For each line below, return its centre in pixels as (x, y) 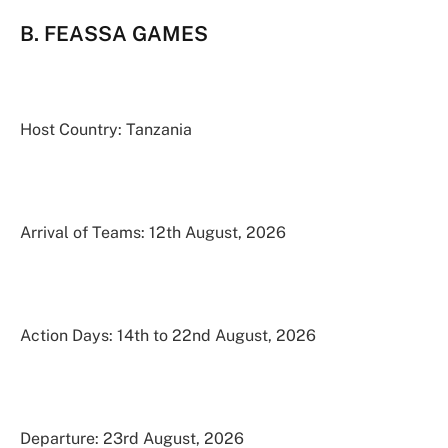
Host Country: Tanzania (106, 129)
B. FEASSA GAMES (114, 33)
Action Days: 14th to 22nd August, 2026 (168, 336)
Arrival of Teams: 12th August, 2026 (153, 232)
